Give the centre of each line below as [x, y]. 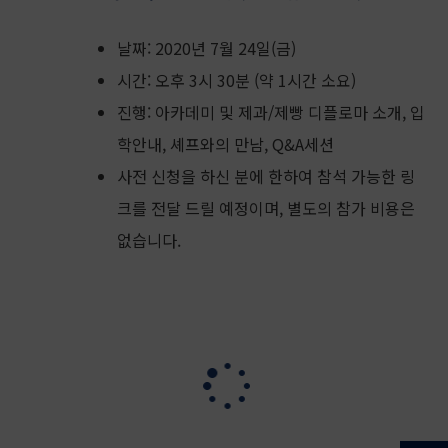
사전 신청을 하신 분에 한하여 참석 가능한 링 [265, 176]
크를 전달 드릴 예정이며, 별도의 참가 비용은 [265, 208]
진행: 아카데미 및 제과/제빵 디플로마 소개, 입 [270, 112]
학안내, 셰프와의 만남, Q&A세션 [225, 144]
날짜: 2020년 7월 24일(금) [206, 48]
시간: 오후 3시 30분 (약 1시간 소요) [236, 80]
